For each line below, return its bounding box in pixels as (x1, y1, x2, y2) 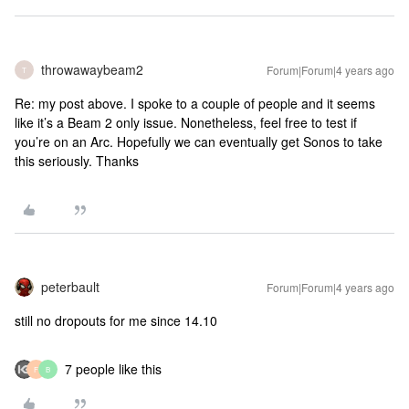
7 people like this (65, 360, 162, 378)
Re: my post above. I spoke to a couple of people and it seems (15, 94, 375, 112)
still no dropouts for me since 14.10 (15, 311, 217, 330)
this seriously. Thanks (15, 152, 139, 170)
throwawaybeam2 (41, 60, 143, 79)
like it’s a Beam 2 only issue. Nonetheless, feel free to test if (15, 113, 357, 131)
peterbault (41, 278, 100, 296)
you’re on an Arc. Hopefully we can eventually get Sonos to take (15, 132, 383, 151)
